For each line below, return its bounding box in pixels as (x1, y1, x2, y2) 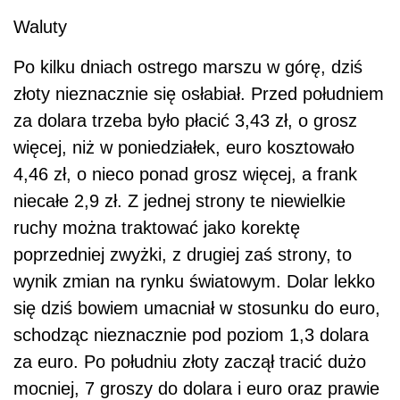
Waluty (13, 16, 67, 37)
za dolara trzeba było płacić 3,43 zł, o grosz (13, 110, 357, 130)
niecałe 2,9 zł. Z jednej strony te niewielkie (13, 190, 346, 211)
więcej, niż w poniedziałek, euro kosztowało (13, 137, 354, 157)
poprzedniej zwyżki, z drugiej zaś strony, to (13, 244, 352, 264)
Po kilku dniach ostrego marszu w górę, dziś (13, 56, 362, 77)
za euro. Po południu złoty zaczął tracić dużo (13, 351, 366, 371)
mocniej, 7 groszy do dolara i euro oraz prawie (13, 378, 379, 398)
